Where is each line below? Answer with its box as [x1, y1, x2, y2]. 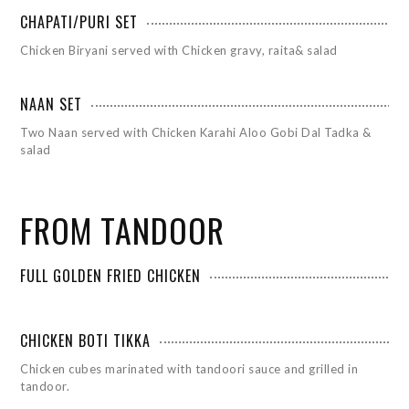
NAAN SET [20, 92, 83, 115]
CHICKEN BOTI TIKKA [20, 329, 152, 351]
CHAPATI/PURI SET [20, 10, 139, 33]
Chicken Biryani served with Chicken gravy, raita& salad [20, 42, 338, 58]
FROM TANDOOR [20, 204, 225, 254]
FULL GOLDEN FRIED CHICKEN [20, 264, 202, 287]
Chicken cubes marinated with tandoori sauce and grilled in [20, 361, 359, 376]
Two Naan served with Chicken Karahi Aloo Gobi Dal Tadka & [20, 124, 372, 140]
